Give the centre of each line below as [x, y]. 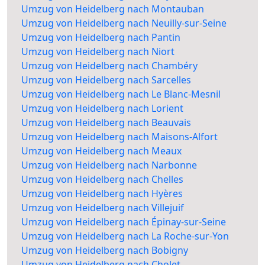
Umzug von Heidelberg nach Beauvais [106, 123]
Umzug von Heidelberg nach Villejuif [103, 208]
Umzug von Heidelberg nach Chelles [102, 180]
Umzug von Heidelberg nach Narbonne [109, 165]
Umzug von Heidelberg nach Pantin [101, 38]
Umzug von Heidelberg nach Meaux [101, 151]
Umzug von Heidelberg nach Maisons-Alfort [119, 137]
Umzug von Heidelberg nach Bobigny [105, 251]
